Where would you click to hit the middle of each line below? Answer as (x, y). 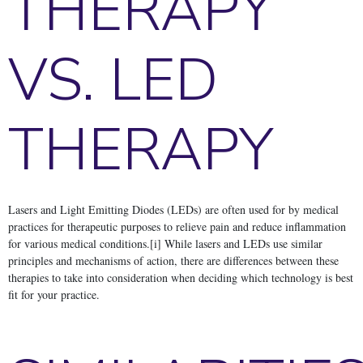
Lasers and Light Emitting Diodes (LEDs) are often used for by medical (173, 209)
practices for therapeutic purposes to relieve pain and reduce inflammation (177, 226)
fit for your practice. (54, 295)
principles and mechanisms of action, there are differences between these (173, 261)
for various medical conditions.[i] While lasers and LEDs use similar (165, 243)
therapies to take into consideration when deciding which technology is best (181, 278)
